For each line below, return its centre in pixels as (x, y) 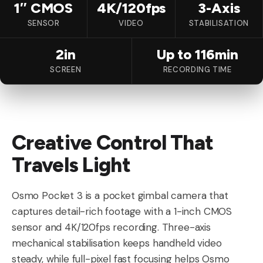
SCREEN (66, 70)
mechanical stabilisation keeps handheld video (117, 243)
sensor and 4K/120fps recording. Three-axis (111, 227)
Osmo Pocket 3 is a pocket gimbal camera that (120, 196)
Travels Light (71, 165)
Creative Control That (113, 143)
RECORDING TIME (197, 70)
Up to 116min (197, 55)
